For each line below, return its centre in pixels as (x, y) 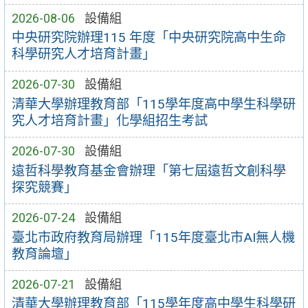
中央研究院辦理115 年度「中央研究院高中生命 (148, 38)
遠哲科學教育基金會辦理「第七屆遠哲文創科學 (148, 170)
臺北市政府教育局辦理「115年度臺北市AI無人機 (153, 237)
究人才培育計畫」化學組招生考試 (109, 120)
